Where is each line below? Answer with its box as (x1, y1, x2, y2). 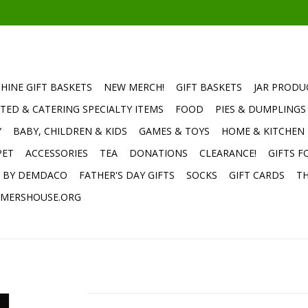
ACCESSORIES (25, 146, 88, 159)
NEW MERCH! (104, 80, 164, 93)
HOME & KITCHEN (221, 124, 305, 137)
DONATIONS (129, 146, 188, 159)
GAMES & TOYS (139, 124, 210, 137)
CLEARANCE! (199, 146, 256, 159)
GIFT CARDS (229, 168, 285, 181)
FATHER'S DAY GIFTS (79, 168, 175, 181)
